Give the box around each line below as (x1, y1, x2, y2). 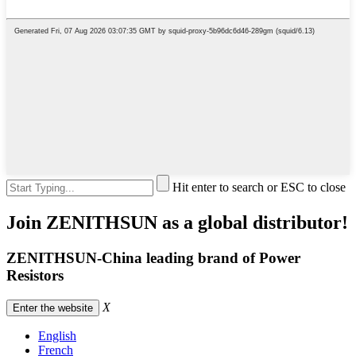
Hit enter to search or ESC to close (172, 180, 346, 195)
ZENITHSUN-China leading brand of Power (6, 250, 300, 267)
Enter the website (13, 301, 93, 314)
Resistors (6, 267, 64, 284)
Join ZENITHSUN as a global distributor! (6, 212, 348, 234)
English (38, 328, 76, 342)
